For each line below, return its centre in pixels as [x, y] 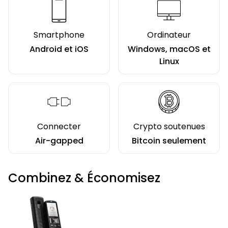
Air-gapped [59, 141]
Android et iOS [59, 49]
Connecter [59, 127]
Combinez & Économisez [84, 178]
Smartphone [59, 35]
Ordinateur [169, 35]
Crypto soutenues [169, 127]
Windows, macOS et [169, 49]
